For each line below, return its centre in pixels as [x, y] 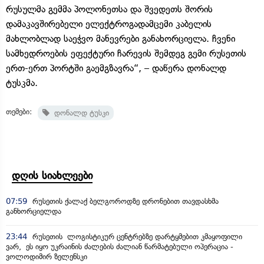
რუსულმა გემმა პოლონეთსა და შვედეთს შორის [109, 9]
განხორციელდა [34, 211]
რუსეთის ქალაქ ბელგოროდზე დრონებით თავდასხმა [124, 201]
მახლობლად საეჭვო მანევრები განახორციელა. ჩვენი [121, 38]
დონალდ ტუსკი [79, 113]
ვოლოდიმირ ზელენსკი [47, 256]
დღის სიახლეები [52, 175]
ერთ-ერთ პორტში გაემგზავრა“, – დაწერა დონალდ [116, 68]
